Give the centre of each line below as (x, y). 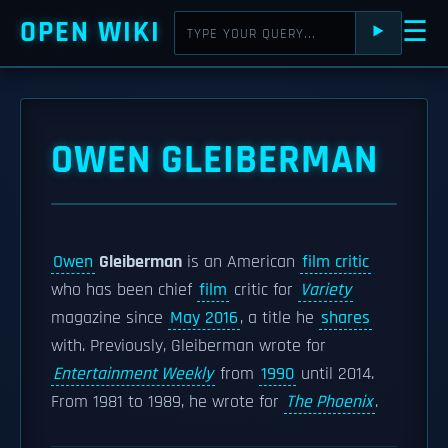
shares (345, 318)
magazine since (109, 318)
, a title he (279, 318)
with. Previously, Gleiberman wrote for (188, 346)
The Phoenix (329, 402)
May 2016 (204, 318)
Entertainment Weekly (133, 374)
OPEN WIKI (90, 32)
